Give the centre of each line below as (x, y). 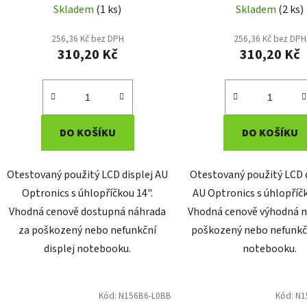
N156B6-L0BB (145, 296)
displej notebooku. (88, 249)
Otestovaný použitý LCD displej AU (88, 175)
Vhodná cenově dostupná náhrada (88, 212)
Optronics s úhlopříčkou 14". (88, 194)
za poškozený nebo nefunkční (88, 231)
